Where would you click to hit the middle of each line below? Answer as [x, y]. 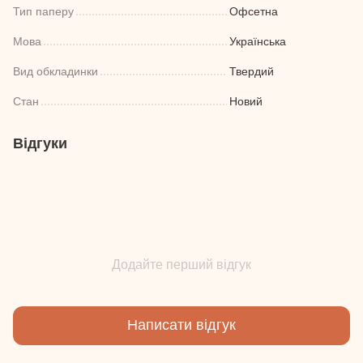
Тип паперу [43, 11]
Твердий [252, 71]
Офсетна [254, 11]
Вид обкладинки [56, 71]
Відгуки [40, 143]
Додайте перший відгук [181, 264]
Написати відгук [181, 325]
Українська [258, 41]
